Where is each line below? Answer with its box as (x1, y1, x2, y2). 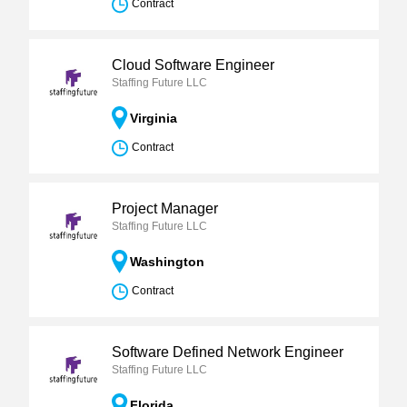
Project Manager (111, 201, 218, 216)
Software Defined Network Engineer (111, 344, 343, 360)
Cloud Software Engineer (111, 57, 274, 73)
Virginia (129, 111, 177, 125)
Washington (129, 254, 204, 269)
